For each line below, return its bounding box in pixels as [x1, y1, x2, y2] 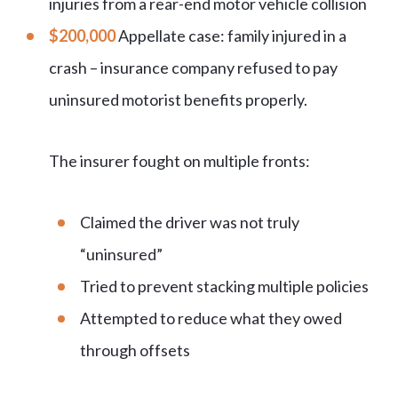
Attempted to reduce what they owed [80, 308, 342, 329]
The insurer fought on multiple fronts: [49, 151, 310, 171]
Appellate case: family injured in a [118, 26, 346, 46]
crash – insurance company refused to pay [49, 58, 338, 78]
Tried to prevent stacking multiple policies [80, 276, 369, 297]
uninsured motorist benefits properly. [49, 90, 307, 110]
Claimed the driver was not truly [80, 212, 299, 233]
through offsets [80, 340, 190, 361]
